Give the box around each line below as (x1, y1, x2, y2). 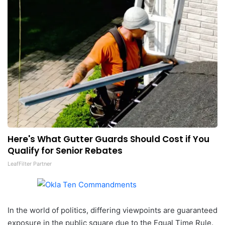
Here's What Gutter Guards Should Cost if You (8, 133, 209, 145)
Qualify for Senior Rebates (8, 145, 123, 157)
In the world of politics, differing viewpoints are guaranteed (8, 205, 217, 215)
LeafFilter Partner (8, 160, 52, 167)
